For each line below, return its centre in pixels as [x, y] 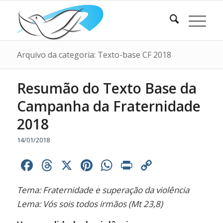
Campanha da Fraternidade [109, 106]
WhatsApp [153, 165]
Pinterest [128, 165]
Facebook [70, 165]
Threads [85, 165]
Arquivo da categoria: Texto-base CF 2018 [94, 55]
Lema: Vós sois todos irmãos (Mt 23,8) [90, 204]
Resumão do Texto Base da [107, 88]
